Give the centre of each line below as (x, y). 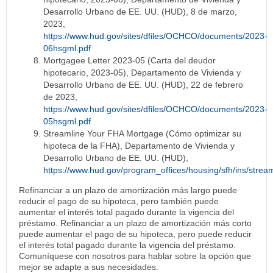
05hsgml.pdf (67, 122)
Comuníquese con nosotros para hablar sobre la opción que (135, 256)
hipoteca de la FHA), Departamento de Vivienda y (139, 146)
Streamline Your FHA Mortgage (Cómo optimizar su (142, 134)
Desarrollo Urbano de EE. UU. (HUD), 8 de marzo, (140, 12)
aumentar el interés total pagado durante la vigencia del (126, 212)
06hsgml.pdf (67, 48)
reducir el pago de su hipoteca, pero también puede (119, 201)
